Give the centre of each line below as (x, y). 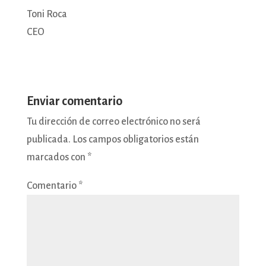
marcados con (57, 157)
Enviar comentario (74, 101)
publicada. (48, 139)
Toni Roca (47, 14)
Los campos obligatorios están (135, 139)
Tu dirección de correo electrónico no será (113, 121)
